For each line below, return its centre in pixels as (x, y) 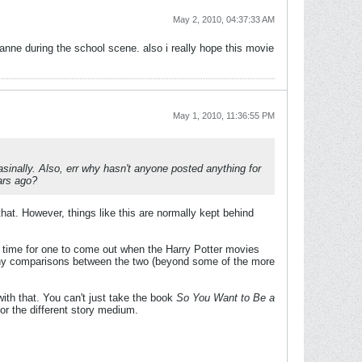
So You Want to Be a (225, 298)
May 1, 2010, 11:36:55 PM (224, 116)
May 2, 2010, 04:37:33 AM (224, 19)
